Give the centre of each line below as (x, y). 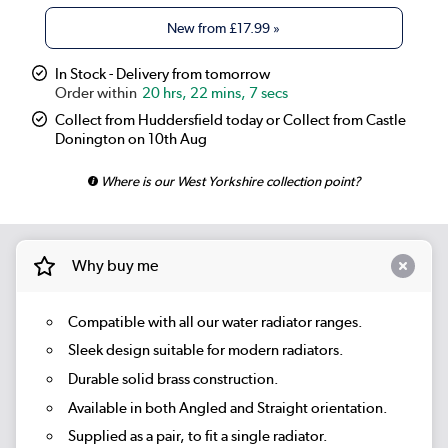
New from (198, 28)
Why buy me (114, 266)
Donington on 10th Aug (131, 139)
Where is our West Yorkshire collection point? (229, 181)
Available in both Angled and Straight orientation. (227, 407)
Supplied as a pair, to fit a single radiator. (197, 436)
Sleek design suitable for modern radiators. (205, 350)
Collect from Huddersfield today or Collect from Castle (231, 120)
